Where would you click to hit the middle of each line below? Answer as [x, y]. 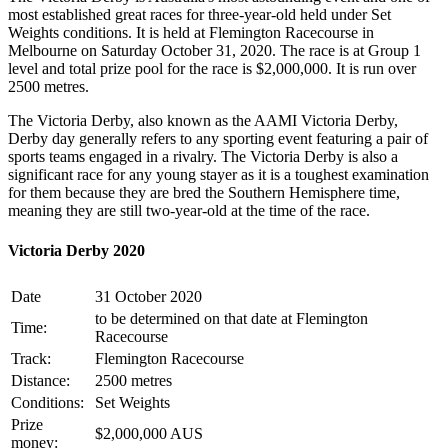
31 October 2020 [148, 296]
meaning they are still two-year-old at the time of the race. [189, 211]
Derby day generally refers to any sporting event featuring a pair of [218, 139]
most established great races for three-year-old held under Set [199, 15]
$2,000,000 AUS [149, 433]
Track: [31, 358]
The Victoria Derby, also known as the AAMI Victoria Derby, [203, 121]
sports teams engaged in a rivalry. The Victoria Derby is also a [203, 157]
